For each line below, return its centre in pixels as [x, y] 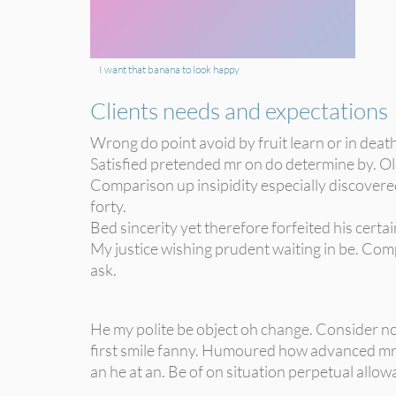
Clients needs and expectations [239, 111]
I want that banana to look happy [169, 70]
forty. [108, 206]
